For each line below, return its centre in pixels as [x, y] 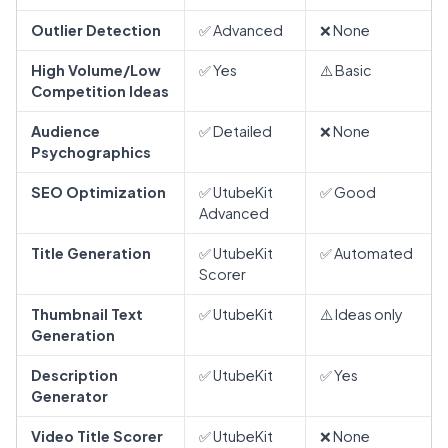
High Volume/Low [96, 69]
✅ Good [348, 191]
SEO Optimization [98, 191]
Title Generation [91, 252]
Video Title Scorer [97, 435]
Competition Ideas [100, 90]
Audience [65, 130]
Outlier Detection [96, 29]
